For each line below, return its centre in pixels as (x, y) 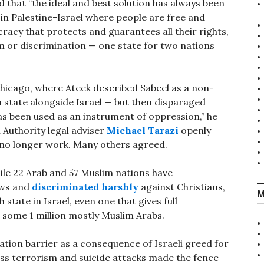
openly (195, 131)
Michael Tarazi (143, 131)
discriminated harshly (85, 187)
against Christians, (182, 187)
